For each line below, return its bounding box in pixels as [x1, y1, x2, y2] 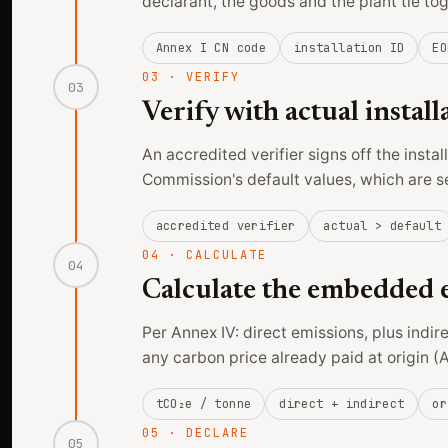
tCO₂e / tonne [155, 396, 252, 413]
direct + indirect [279, 396, 405, 413]
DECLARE [186, 425, 249, 442]
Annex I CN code [155, 40, 266, 57]
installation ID [294, 40, 405, 57]
